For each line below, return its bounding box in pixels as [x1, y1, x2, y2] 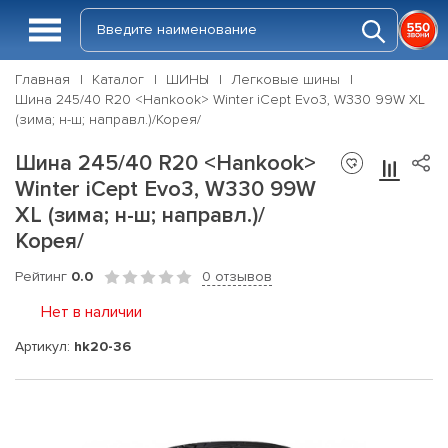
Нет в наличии [41, 302, 142, 322]
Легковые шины [231, 71, 340, 88]
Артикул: [15, 337, 74, 355]
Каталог [92, 71, 144, 88]
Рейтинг [15, 268, 71, 285]
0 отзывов [202, 268, 272, 285]
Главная [15, 71, 70, 88]
